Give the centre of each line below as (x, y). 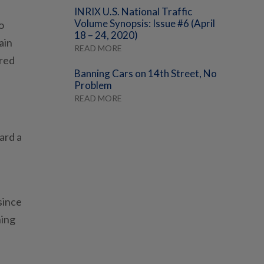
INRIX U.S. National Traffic (133, 12)
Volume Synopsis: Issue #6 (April (145, 24)
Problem (93, 85)
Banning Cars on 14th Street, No (146, 74)
